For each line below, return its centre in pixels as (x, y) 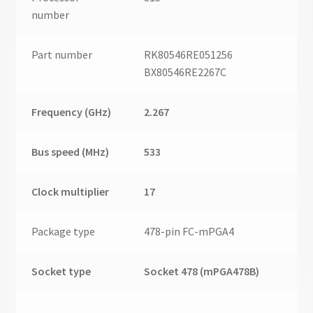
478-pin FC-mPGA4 (189, 231)
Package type (64, 231)
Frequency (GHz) (72, 111)
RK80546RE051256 (189, 54)
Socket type (61, 271)
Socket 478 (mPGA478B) (202, 271)
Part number (62, 54)
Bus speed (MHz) (71, 151)
